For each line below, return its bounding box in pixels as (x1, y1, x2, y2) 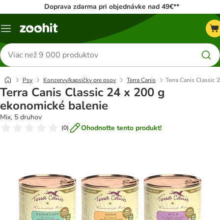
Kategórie (5, 27, 35, 37)
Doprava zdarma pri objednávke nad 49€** (44, 2, 179, 11)
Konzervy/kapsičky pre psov (43, 76, 116, 84)
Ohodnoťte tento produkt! (81, 123, 162, 133)
